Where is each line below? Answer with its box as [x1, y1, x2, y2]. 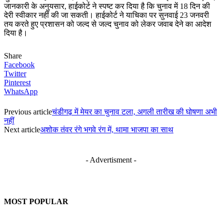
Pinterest [4, 78, 31, 87]
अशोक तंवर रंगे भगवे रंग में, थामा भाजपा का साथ [40, 125, 173, 134]
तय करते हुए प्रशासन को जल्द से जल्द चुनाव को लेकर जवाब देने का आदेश [4, 20, 211, 29]
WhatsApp [4, 87, 38, 96]
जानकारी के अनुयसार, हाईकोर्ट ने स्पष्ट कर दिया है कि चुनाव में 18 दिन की [4, 2, 210, 11]
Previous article [4, 108, 52, 116]
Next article [4, 125, 40, 134]
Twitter [4, 69, 26, 78]
